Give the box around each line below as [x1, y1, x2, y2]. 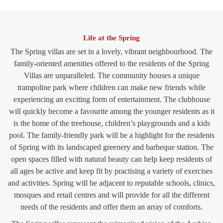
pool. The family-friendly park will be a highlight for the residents [8, 131, 215, 140]
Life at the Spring [83, 34, 140, 42]
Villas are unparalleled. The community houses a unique [23, 71, 200, 80]
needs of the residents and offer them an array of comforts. [20, 203, 203, 212]
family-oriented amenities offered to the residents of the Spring [14, 59, 209, 68]
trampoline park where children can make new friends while [17, 83, 206, 92]
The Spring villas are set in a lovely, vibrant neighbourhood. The [10, 47, 213, 56]
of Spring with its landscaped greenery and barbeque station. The [9, 143, 214, 152]
